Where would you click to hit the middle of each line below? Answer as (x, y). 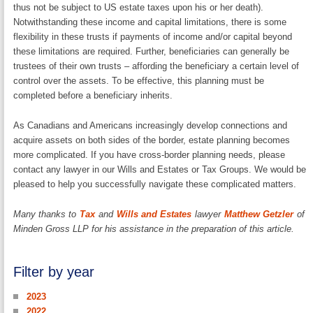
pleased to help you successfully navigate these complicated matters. (155, 184)
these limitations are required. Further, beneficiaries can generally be (152, 52)
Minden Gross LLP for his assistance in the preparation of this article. (154, 229)
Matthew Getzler (259, 214)
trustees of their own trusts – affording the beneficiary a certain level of (156, 66)
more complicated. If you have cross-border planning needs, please (150, 155)
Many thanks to (46, 214)
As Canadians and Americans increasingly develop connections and (151, 126)
